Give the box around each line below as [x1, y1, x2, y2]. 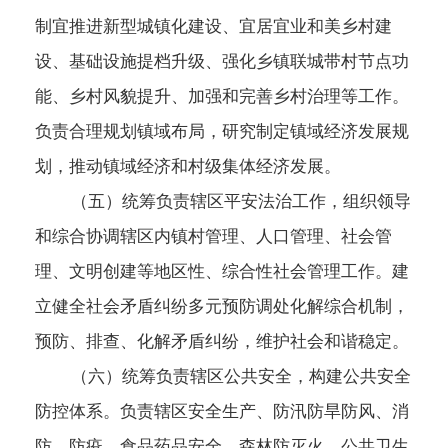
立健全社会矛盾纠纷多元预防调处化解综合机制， [35, 294, 409, 318]
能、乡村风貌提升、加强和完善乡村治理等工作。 [35, 84, 409, 108]
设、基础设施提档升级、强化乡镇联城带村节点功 [35, 49, 409, 73]
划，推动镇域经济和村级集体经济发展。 [35, 154, 341, 178]
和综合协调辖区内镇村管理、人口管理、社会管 [35, 224, 392, 248]
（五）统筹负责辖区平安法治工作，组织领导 [35, 189, 411, 213]
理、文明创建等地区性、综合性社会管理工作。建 [35, 259, 409, 283]
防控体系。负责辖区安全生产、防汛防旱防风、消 [35, 399, 409, 423]
